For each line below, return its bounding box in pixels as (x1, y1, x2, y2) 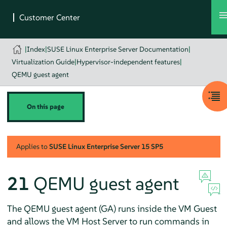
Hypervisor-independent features (76, 57, 180, 66)
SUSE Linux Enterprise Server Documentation (47, 45, 189, 54)
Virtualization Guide (11, 57, 74, 66)
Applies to (16, 141, 49, 151)
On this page (27, 102, 65, 111)
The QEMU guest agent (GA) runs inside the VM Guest (7, 202, 217, 214)
